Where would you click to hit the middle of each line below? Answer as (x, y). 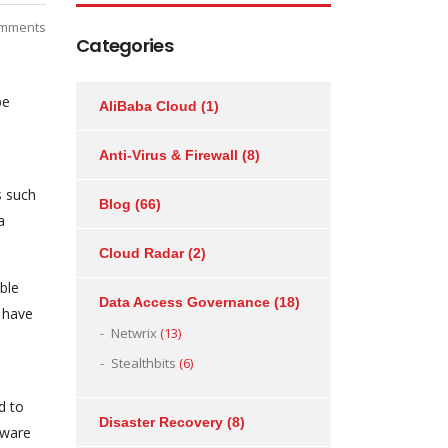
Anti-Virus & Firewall (168, 155)
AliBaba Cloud (148, 106)
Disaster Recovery (161, 422)
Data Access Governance (184, 302)
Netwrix (134, 333)
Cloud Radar (141, 253)
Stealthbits (143, 363)
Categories (124, 45)
